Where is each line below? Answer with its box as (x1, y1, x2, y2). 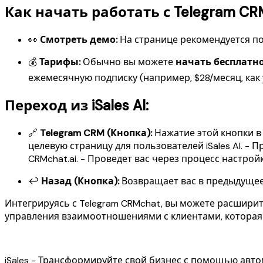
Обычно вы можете (80, 55, 176, 68)
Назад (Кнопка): (41, 175, 119, 188)
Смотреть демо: (40, 33, 117, 46)
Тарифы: (39, 55, 80, 68)
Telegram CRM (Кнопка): (40, 127, 152, 140)
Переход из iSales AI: (5, 96, 149, 115)
